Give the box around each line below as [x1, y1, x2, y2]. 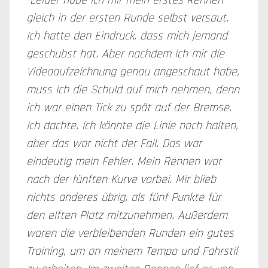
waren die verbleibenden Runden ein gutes [26, 226, 234, 241]
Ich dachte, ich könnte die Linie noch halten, [26, 118, 238, 133]
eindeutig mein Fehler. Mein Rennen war [26, 154, 221, 169]
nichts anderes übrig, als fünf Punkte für [26, 190, 221, 205]
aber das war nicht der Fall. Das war [26, 136, 202, 151]
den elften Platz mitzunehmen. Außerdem [26, 208, 227, 223]
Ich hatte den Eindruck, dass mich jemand [26, 28, 227, 44]
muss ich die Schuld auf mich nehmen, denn [26, 82, 239, 98]
